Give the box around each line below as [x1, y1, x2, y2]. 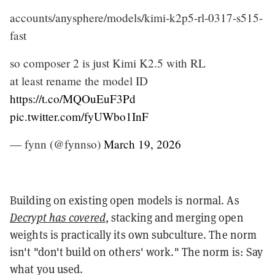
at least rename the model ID [10, 72, 148, 88]
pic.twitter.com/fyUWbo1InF [10, 108, 149, 124]
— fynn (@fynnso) [10, 136, 104, 152]
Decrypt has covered [10, 210, 106, 225]
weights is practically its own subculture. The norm [10, 227, 257, 242]
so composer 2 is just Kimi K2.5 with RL [10, 55, 206, 71]
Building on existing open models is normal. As [10, 193, 239, 207]
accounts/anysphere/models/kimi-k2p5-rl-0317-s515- [10, 9, 263, 25]
